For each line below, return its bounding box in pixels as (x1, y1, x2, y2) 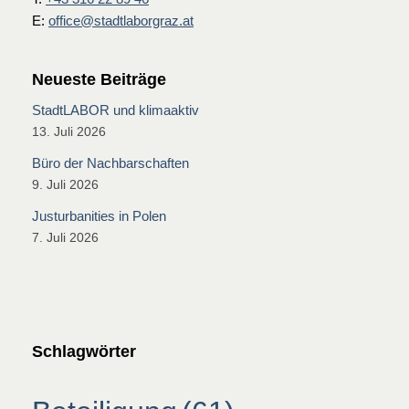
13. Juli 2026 (32, 125, 106, 139)
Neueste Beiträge (32, 70, 166, 89)
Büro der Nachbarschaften (32, 155, 189, 171)
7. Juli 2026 (32, 231, 99, 245)
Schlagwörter (32, 342, 136, 361)
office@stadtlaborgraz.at (48, 13, 194, 28)
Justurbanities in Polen (32, 208, 166, 224)
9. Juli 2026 (32, 178, 99, 192)
